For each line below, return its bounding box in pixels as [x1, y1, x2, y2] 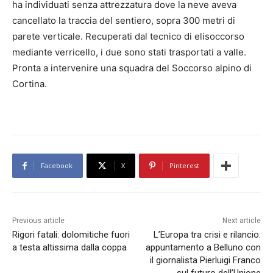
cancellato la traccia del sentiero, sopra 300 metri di [12, 15, 235, 27]
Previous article [12, 216, 65, 225]
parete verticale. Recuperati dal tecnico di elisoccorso [12, 30, 244, 43]
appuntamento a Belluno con [145, 242, 261, 253]
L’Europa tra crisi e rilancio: [153, 229, 261, 241]
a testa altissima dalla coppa [12, 242, 127, 253]
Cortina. [12, 78, 47, 90]
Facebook [41, 161, 73, 171]
